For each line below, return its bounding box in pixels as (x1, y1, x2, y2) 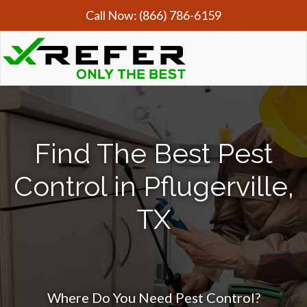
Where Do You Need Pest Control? (47, 289, 260, 306)
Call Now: (86, 8, 139, 23)
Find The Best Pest (34, 137, 273, 169)
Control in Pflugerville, (13, 170, 294, 202)
